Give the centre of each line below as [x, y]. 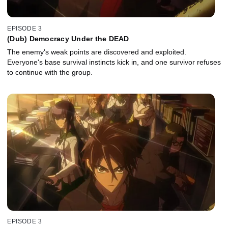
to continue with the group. [50, 72]
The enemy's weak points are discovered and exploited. [97, 52]
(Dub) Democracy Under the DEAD [68, 38]
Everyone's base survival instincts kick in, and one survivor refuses [114, 62]
